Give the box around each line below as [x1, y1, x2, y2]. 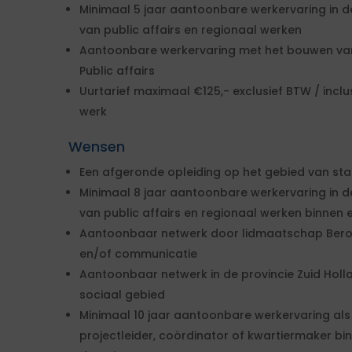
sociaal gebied [79, 287, 165, 302]
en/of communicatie [79, 246, 197, 262]
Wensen [68, 137, 125, 156]
